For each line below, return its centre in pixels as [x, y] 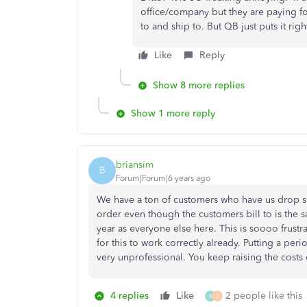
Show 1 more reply [173, 113]
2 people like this [264, 296]
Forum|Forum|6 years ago [163, 178]
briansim [135, 164]
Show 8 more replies [199, 85]
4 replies [130, 296]
